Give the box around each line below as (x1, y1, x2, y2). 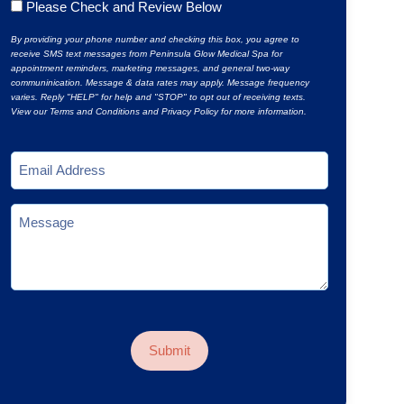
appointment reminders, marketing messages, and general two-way (10, 63, 289, 74)
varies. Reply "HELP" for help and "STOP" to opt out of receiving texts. (10, 92, 306, 103)
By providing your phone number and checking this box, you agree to (10, 34, 299, 45)
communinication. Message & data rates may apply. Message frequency (10, 78, 309, 88)
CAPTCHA (9, 314, 83, 330)
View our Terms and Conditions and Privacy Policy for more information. (10, 106, 307, 117)
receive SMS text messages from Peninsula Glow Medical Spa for (10, 49, 282, 60)
